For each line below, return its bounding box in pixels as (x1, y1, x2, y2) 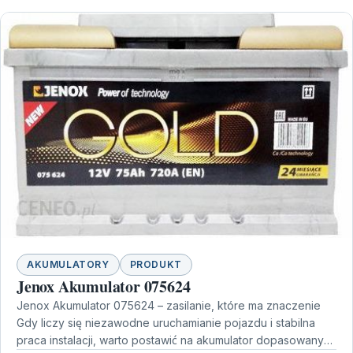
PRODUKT (129, 258, 182, 271)
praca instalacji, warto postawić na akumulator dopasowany (17, 333, 324, 347)
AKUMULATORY (27, 258, 110, 271)
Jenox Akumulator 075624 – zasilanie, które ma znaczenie (17, 299, 321, 313)
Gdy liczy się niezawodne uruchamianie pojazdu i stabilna (17, 316, 315, 330)
